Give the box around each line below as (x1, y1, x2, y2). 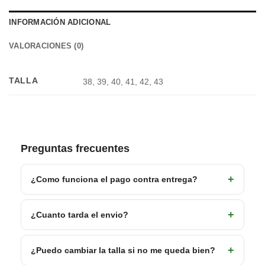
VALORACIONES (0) (9, 41, 84, 51)
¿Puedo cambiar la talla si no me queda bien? (31, 245, 215, 256)
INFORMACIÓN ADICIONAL (9, 18, 111, 27)
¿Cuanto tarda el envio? (31, 210, 128, 220)
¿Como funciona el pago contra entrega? (31, 174, 198, 185)
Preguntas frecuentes (21, 143, 130, 155)
